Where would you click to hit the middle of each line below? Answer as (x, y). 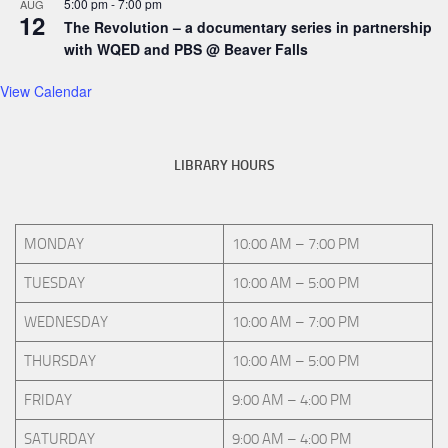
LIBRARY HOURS (224, 166)
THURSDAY (59, 361)
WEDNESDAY (65, 322)
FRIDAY (47, 400)
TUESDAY (54, 283)
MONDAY (53, 244)
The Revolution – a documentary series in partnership (248, 27)
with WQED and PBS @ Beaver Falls (186, 49)
